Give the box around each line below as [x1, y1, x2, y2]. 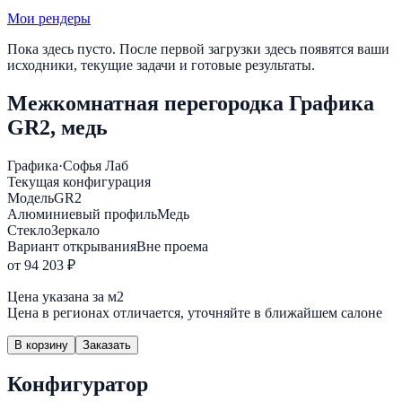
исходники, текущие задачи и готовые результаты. [7, 57, 315, 74]
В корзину [14, 338, 68, 353]
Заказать [83, 338, 131, 353]
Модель [7, 190, 54, 206]
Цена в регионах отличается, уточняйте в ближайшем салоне [7, 305, 382, 321]
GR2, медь [7, 116, 108, 140]
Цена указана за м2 [7, 289, 124, 305]
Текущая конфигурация [7, 174, 151, 190]
